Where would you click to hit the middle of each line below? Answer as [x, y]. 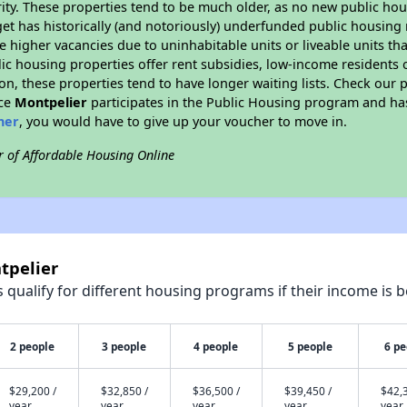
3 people [124, 346]
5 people [310, 346]
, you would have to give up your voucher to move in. [184, 121]
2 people [33, 346]
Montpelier [51, 102]
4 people [216, 346]
